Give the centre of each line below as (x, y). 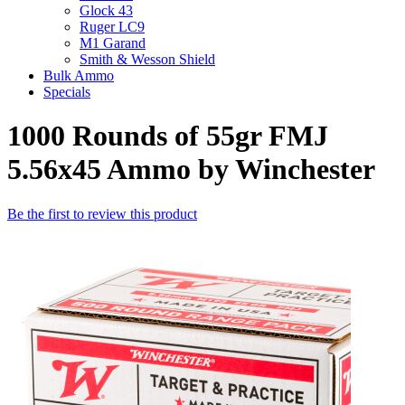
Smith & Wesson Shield (147, 59)
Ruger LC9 (112, 27)
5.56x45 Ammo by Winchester (191, 170)
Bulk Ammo (79, 75)
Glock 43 (106, 10)
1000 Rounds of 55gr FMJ (168, 136)
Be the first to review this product (102, 213)
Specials (67, 92)
